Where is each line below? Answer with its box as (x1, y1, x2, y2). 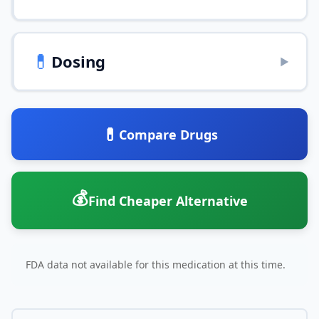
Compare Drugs (118, 125, 218, 143)
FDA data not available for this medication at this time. (26, 258, 286, 271)
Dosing (51, 51, 105, 72)
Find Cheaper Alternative (88, 192, 248, 209)
